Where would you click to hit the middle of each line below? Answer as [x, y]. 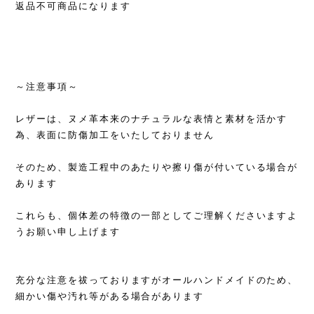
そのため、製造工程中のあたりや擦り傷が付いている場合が [157, 168]
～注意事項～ [47, 87]
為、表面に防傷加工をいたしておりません [115, 135]
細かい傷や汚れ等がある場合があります [110, 296]
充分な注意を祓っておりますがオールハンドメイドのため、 [157, 280]
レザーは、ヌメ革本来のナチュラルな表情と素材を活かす [152, 119]
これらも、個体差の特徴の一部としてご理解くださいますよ [157, 216]
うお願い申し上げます [68, 232]
